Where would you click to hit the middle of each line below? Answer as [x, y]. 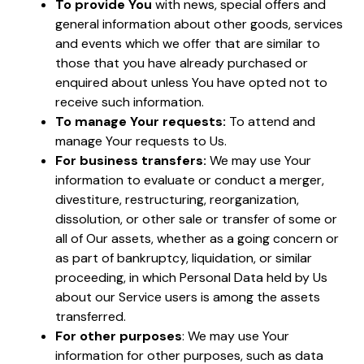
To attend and [271, 121]
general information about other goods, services [199, 24]
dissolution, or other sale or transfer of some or [196, 219]
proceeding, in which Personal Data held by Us [191, 277]
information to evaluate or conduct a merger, [190, 180]
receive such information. [130, 102]
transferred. [91, 316]
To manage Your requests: [141, 121]
